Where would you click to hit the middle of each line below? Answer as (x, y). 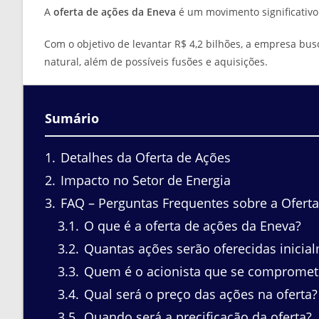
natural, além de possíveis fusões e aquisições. (156, 61)
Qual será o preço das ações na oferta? (199, 294)
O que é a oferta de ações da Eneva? (191, 226)
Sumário (72, 118)
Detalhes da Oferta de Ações (144, 158)
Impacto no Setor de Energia (144, 181)
